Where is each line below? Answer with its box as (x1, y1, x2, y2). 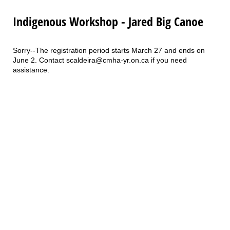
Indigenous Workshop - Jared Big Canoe (13, 13, 203, 30)
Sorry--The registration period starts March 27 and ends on (13, 46, 205, 55)
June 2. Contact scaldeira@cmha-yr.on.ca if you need (13, 56, 187, 65)
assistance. (13, 66, 49, 74)
